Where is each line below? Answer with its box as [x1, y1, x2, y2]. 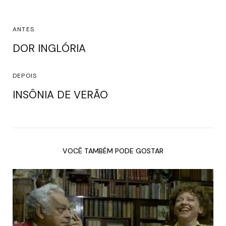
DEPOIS [13, 71, 37, 80]
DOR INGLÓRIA [13, 41, 89, 55]
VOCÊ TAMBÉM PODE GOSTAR [63, 146, 163, 155]
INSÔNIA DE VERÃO [13, 87, 108, 102]
